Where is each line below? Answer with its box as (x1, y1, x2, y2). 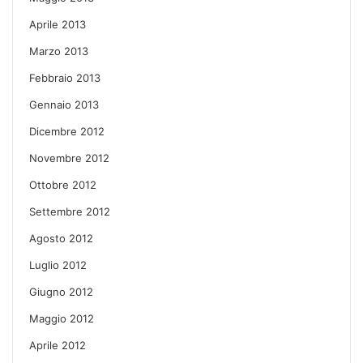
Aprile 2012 (29, 338, 86, 352)
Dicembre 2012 (29, 124, 105, 138)
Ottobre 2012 (29, 177, 96, 191)
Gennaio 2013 (29, 97, 99, 111)
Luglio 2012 (29, 258, 87, 271)
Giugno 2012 (29, 284, 93, 298)
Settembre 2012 (29, 204, 110, 218)
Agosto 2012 (29, 231, 93, 245)
